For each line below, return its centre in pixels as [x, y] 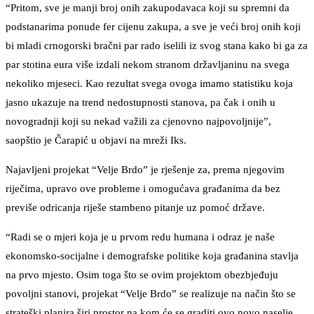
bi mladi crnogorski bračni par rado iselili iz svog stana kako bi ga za [157, 46]
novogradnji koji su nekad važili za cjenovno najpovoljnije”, [138, 122]
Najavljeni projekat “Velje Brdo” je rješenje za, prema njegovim [145, 170]
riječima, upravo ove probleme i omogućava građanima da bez [143, 189]
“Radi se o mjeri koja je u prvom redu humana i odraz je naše [140, 237]
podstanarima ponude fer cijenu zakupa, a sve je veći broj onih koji [153, 27]
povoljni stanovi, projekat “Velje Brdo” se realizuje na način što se [151, 294]
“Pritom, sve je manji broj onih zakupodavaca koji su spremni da [148, 8]
